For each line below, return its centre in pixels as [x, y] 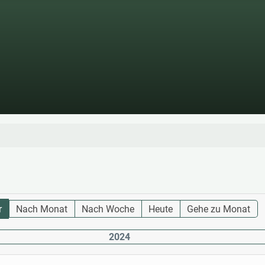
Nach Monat [42, 209]
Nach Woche [108, 209]
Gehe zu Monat [219, 209]
